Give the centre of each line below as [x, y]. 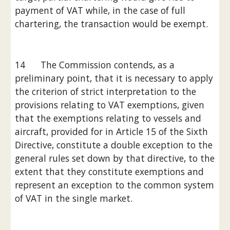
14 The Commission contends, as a [95, 65]
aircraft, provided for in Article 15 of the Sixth [112, 131]
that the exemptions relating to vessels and [108, 118]
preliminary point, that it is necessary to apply [114, 78]
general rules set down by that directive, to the [115, 158]
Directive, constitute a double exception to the [114, 145]
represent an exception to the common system [115, 185]
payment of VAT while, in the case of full [100, 10]
